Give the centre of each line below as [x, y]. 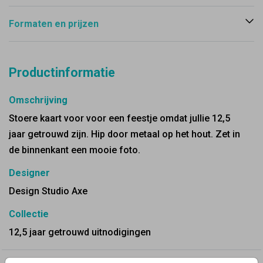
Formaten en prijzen [54, 24]
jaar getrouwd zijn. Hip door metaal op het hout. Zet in [124, 134]
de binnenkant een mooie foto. [75, 150]
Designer [29, 173]
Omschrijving [38, 100]
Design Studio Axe [48, 191]
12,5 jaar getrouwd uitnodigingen [80, 232]
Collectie [29, 214]
